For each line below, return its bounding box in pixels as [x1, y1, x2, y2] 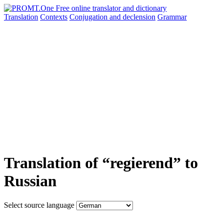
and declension [109, 13, 155, 21]
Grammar [157, 13, 187, 21]
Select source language [4, 200, 74, 209]
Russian [4, 172, 57, 190]
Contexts [40, 13, 67, 21]
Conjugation [69, 13, 109, 21]
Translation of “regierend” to [4, 154, 198, 172]
